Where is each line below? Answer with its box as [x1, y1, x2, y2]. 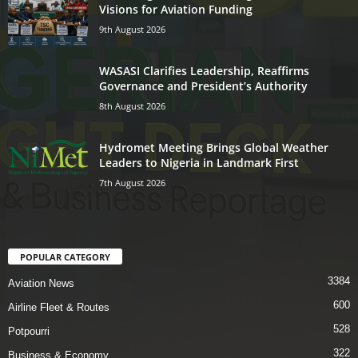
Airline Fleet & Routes [8, 301, 109, 314]
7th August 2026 [99, 177, 165, 189]
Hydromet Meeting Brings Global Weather [99, 140, 328, 156]
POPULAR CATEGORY [20, 251, 110, 264]
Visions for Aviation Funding [99, 2, 253, 18]
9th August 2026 [99, 23, 165, 36]
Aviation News [8, 277, 74, 290]
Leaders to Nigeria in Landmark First [99, 155, 299, 171]
